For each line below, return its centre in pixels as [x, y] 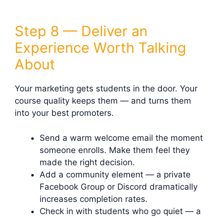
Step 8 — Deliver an [81, 31]
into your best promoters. [64, 113]
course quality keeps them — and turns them [103, 101]
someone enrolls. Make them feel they [115, 150]
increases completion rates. [94, 199]
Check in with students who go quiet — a [120, 211]
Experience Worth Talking [100, 48]
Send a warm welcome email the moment [121, 138]
